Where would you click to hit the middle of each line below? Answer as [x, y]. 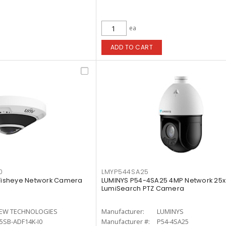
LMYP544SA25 [125, 172]
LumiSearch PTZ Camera [143, 188]
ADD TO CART [132, 47]
